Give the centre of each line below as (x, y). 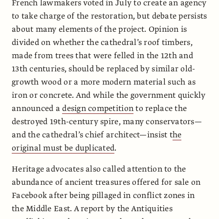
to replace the (160, 108)
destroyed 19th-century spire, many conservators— (107, 121)
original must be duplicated (63, 148)
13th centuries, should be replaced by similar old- (104, 69)
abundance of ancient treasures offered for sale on (106, 182)
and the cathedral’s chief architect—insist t (92, 135)
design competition (98, 108)
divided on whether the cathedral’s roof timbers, (102, 42)
